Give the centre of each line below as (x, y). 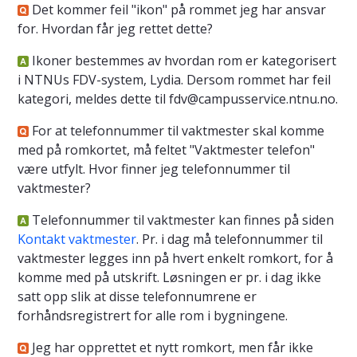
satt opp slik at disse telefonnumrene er (137, 296)
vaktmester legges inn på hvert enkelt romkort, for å (175, 258)
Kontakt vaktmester (77, 239)
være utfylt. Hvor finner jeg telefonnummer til (154, 169)
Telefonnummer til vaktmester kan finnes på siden (181, 220)
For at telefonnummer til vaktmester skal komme (177, 130)
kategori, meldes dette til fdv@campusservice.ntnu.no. (178, 98)
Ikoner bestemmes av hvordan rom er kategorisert (182, 60)
